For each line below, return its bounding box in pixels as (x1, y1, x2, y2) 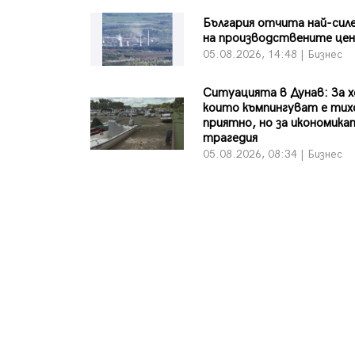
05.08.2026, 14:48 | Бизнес (203, 48, 343, 62)
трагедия (203, 130, 258, 146)
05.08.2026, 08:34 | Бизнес (203, 147, 343, 161)
